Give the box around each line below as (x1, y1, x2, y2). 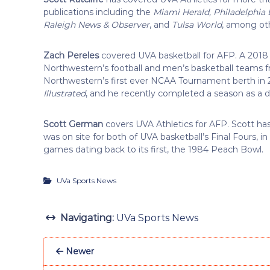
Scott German (43, 118, 103, 130)
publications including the (43, 6, 153, 17)
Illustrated (43, 87, 86, 99)
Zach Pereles (43, 49, 99, 61)
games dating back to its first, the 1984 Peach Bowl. (43, 143, 263, 155)
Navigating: (60, 212, 114, 224)
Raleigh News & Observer (43, 19, 149, 30)
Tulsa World (172, 19, 222, 30)
